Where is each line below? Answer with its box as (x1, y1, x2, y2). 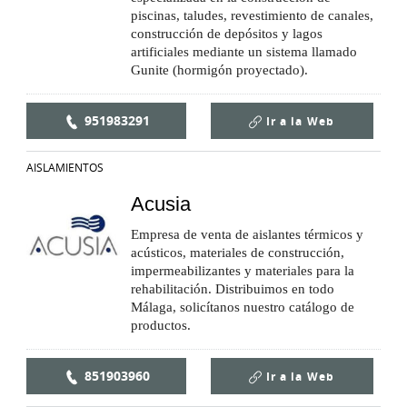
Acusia (131, 193, 191, 216)
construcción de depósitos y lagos (131, 26, 323, 42)
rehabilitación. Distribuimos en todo (131, 282, 334, 297)
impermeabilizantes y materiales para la (131, 263, 354, 279)
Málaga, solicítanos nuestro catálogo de (131, 300, 354, 315)
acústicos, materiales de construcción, (131, 245, 344, 261)
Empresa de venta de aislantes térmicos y (131, 227, 363, 243)
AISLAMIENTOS (26, 160, 104, 175)
